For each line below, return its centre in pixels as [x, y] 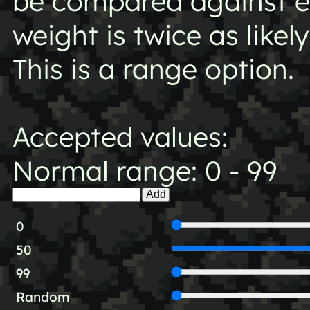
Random [43, 297]
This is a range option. [153, 69]
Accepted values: [120, 137]
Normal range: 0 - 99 [145, 171]
